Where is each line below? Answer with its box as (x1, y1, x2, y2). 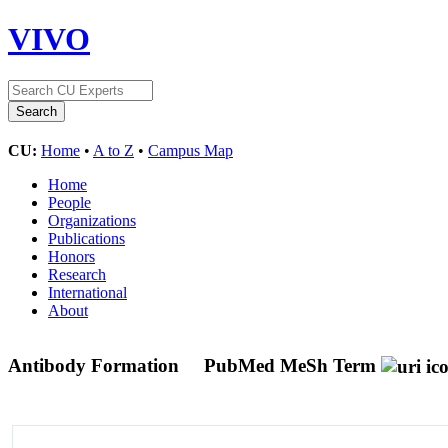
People (48, 193, 91, 211)
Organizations (48, 211, 136, 229)
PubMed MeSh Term (204, 354, 376, 376)
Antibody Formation (8, 354, 184, 376)
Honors (48, 247, 95, 265)
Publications (48, 229, 125, 247)
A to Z (93, 141, 134, 159)
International (48, 283, 127, 301)
